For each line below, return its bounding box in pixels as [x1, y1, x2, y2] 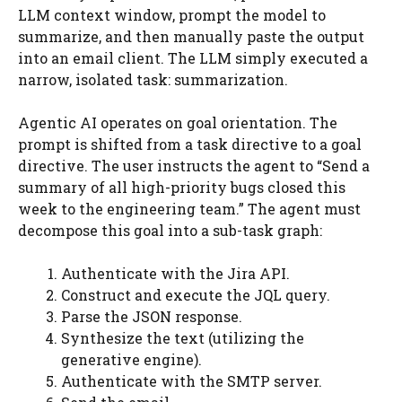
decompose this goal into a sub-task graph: [18, 221, 322, 240]
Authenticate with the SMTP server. [61, 371, 322, 390]
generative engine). [61, 350, 202, 369]
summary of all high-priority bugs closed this [18, 178, 345, 197]
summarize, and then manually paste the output [18, 27, 364, 46]
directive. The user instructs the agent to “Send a [18, 156, 370, 175]
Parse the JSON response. [61, 307, 242, 326]
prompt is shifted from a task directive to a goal [18, 135, 362, 153]
